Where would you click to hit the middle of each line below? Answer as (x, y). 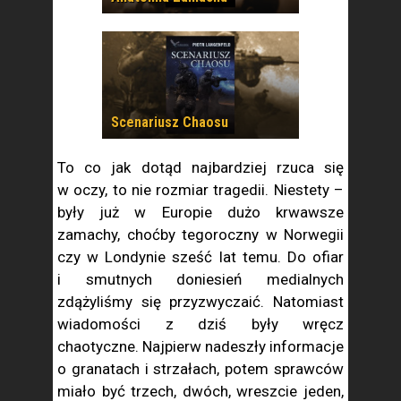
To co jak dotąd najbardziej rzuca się (200, 167)
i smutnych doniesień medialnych (200, 279)
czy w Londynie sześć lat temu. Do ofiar (200, 257)
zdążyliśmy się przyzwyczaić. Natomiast (200, 302)
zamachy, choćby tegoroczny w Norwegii (200, 235)
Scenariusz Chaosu (170, 122)
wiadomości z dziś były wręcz (200, 324)
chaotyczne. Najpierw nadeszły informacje (200, 346)
